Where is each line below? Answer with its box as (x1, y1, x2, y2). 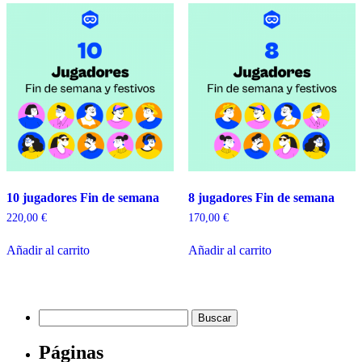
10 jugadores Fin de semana (6, 190, 159, 204)
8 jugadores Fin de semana (187, 190, 335, 204)
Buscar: (38, 308, 77, 322)
